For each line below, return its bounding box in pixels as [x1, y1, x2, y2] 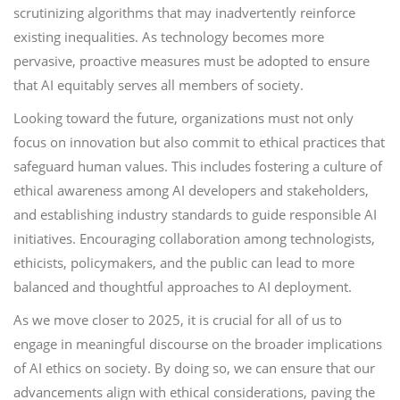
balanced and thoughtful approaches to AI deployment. [13, 278, 352, 296]
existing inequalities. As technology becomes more [13, 28, 324, 46]
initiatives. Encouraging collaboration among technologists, [13, 229, 375, 247]
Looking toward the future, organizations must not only [13, 109, 354, 127]
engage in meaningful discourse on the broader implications [13, 335, 382, 353]
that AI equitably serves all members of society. [13, 76, 304, 94]
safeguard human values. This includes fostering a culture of [13, 157, 382, 175]
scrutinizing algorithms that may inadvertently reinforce [13, 4, 355, 21]
